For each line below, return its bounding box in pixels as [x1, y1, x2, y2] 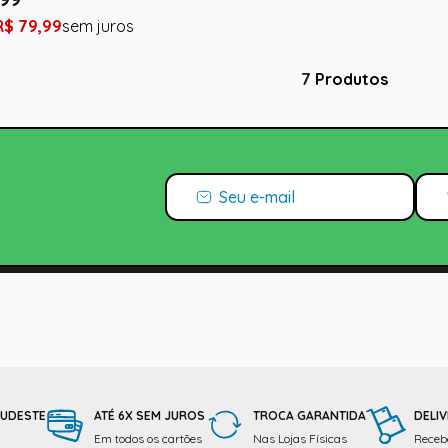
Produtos [314, 68, 388, 89]
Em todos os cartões [94, 430, 202, 446]
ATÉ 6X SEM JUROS [94, 407, 205, 423]
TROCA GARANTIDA [253, 407, 366, 423]
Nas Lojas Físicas [253, 430, 347, 446]
